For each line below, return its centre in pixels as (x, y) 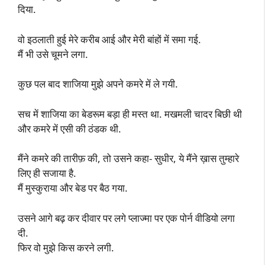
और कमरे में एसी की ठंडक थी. (70, 128)
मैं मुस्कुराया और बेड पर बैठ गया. (73, 188)
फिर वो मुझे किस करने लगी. (66, 247)
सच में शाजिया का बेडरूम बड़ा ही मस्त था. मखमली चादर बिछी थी (130, 114)
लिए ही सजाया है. (47, 173)
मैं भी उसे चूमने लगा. (53, 54)
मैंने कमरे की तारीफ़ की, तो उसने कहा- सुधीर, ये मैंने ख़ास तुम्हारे (128, 158)
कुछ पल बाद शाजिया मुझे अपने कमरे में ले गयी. (98, 84)
